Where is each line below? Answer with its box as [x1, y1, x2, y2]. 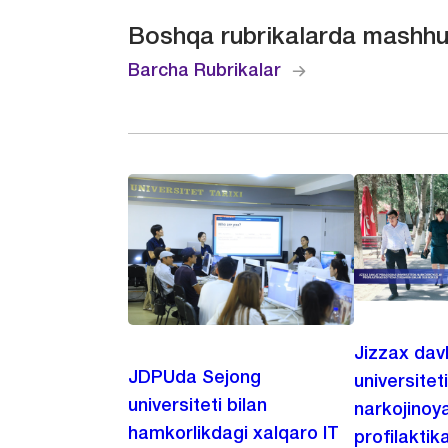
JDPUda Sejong [128, 369, 262, 386]
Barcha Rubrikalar [128, 63, 282, 79]
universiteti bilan [128, 397, 268, 414]
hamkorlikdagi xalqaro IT [128, 425, 340, 442]
